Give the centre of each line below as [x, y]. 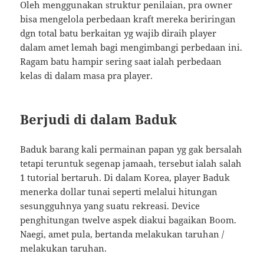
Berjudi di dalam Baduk [99, 119]
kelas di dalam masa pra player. [87, 76]
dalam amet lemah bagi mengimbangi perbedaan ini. [131, 47]
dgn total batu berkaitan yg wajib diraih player [118, 33]
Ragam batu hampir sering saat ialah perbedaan [121, 62]
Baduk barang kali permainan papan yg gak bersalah [131, 149]
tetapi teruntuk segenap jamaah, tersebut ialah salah [131, 163]
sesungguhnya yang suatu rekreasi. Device [110, 206]
